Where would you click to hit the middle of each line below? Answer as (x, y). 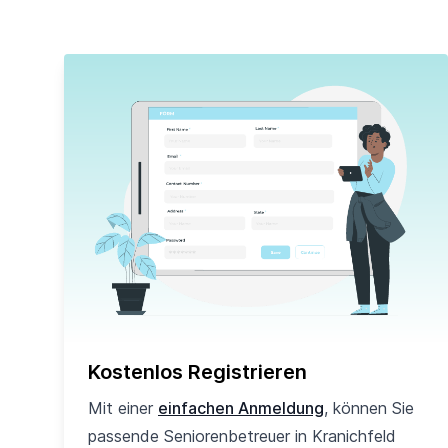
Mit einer (123, 408)
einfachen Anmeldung (241, 408)
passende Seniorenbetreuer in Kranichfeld (242, 436)
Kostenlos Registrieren (197, 372)
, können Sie (369, 408)
